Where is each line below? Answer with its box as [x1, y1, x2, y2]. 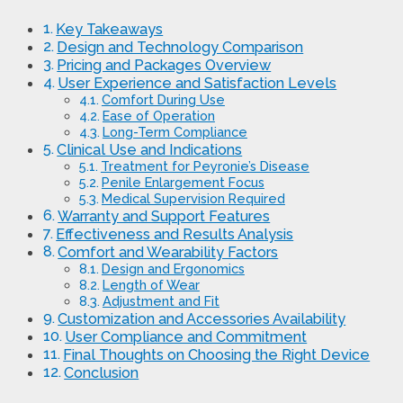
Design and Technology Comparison [57, 39, 304, 57]
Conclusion [64, 364, 139, 382]
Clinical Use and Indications [57, 141, 243, 159]
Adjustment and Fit [102, 293, 219, 309]
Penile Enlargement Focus [101, 175, 264, 191]
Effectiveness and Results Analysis [56, 226, 294, 244]
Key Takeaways [56, 21, 164, 39]
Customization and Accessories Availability [58, 310, 346, 328]
